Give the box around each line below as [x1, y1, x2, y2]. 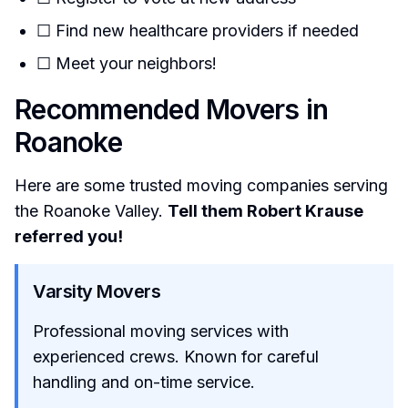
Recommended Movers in [15, 93, 329, 126]
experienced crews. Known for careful [33, 347, 319, 366]
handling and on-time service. [33, 372, 255, 392]
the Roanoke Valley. [15, 201, 168, 220]
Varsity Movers [33, 280, 160, 302]
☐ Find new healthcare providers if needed [36, 21, 359, 40]
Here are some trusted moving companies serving [15, 176, 388, 195]
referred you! [15, 227, 123, 246]
